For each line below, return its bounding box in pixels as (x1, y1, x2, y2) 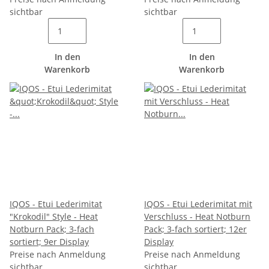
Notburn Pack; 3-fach (10, 223, 94, 235)
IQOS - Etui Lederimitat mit (144, 198, 252, 210)
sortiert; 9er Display (10, 236, 89, 247)
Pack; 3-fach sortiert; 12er (144, 223, 247, 235)
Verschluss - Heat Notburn (144, 211, 250, 222)
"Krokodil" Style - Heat (10, 211, 98, 222)
